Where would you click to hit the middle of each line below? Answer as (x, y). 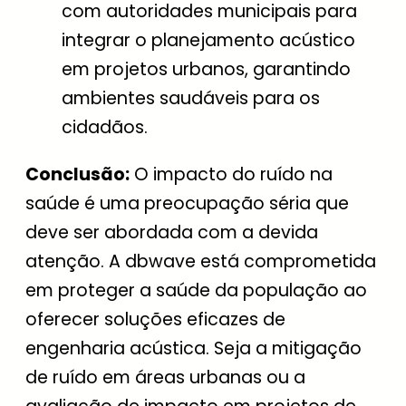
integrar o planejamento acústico (208, 41)
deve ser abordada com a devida (172, 232)
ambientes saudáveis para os (191, 99)
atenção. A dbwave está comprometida (201, 261)
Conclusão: (77, 174)
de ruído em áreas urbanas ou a (165, 377)
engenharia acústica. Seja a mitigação (193, 348)
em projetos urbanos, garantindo (206, 70)
